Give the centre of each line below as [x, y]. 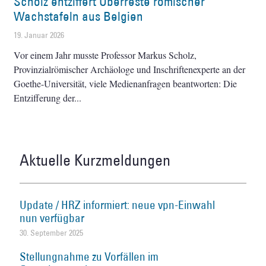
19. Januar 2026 [39, 35]
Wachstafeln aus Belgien [79, 17]
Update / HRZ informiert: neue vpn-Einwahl [118, 205]
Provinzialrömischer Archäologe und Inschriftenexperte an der [130, 69]
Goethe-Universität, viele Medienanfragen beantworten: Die [126, 84]
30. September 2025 [52, 233]
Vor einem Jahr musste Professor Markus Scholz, [105, 55]
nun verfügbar [52, 218]
